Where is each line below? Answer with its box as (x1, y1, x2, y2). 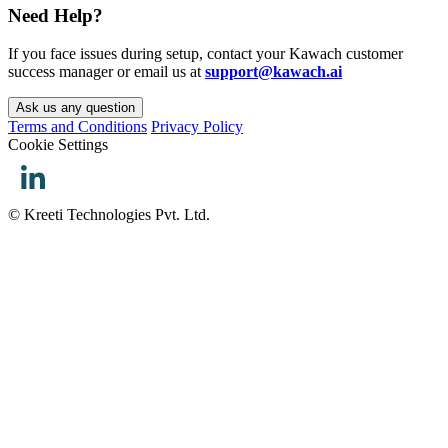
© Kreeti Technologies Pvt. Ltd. (8, 206, 210, 224)
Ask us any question (16, 100, 135, 116)
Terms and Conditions (8, 118, 147, 136)
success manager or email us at (8, 63, 205, 81)
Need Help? (8, 4, 103, 26)
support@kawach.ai (205, 63, 342, 81)
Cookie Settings (8, 136, 108, 154)
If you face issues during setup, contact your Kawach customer (8, 45, 403, 63)
